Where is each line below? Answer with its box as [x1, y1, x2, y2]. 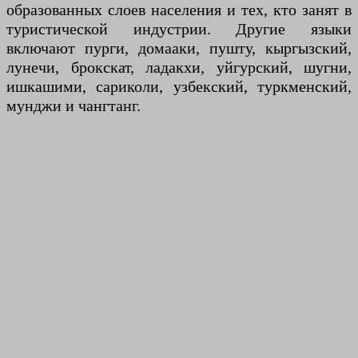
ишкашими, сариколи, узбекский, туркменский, [6, 78, 352, 95]
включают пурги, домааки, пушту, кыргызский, [6, 39, 352, 57]
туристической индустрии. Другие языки [6, 20, 352, 38]
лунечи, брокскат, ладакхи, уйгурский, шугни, [6, 58, 352, 76]
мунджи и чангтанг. [6, 97, 141, 114]
